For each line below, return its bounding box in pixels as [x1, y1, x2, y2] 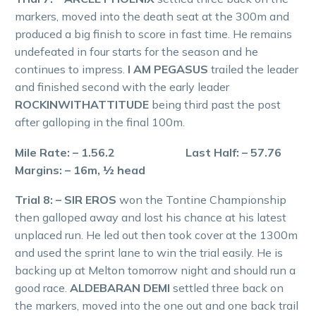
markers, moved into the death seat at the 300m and [15, 8, 289, 23]
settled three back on [173, 281, 284, 296]
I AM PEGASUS [128, 61, 211, 76]
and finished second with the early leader [15, 79, 229, 94]
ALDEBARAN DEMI [70, 281, 173, 296]
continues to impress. [15, 61, 128, 76]
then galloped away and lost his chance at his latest [15, 210, 286, 225]
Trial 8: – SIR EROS [15, 193, 119, 207]
